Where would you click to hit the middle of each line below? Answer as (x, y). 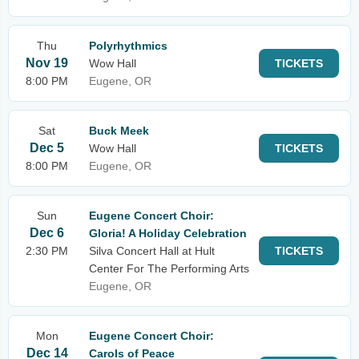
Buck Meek (119, 131)
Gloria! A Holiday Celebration (168, 233)
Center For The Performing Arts (169, 268)
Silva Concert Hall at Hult (152, 251)
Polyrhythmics (128, 46)
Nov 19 (47, 63)
